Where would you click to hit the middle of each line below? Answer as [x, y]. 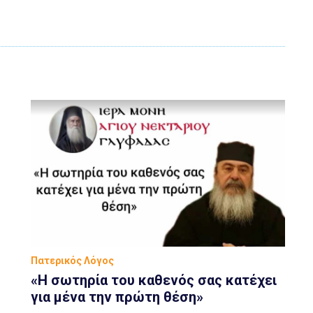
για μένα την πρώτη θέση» [117, 297]
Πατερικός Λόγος [72, 260]
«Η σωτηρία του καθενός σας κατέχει [154, 280]
